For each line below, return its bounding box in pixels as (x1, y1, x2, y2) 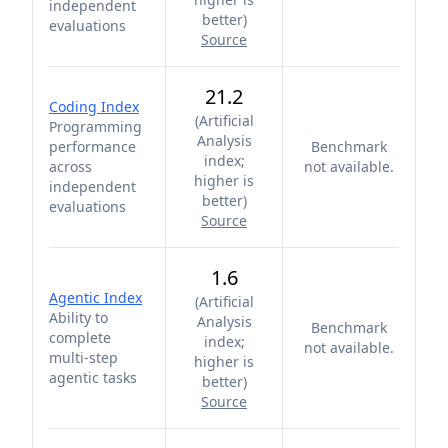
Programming (49, 117, 142, 136)
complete (49, 328, 111, 347)
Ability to (49, 308, 108, 327)
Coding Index (49, 97, 139, 116)
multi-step (49, 348, 118, 367)
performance (49, 137, 136, 156)
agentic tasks (49, 368, 137, 387)
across (49, 157, 92, 176)
